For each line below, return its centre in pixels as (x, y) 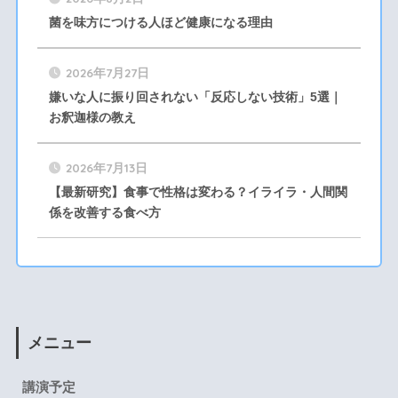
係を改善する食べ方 (104, 212)
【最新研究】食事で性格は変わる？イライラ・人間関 (198, 191)
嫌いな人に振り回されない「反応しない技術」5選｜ (195, 96)
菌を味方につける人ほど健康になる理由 (160, 22)
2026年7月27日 (107, 72)
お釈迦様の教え (92, 117)
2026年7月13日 (106, 167)
